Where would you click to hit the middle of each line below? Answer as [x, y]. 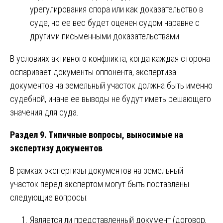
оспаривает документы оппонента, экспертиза [93, 72]
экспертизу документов [56, 148]
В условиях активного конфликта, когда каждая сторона [110, 58]
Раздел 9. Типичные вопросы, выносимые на [97, 134]
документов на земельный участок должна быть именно [111, 85]
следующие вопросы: [49, 197]
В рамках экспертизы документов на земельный [97, 170]
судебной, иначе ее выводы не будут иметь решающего [111, 99]
